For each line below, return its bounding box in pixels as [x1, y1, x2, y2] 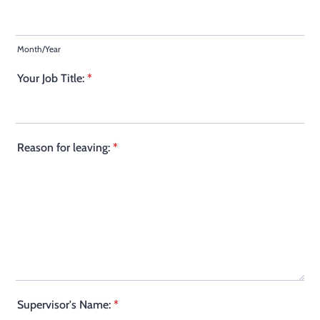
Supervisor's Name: [17, 298, 111, 311]
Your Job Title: [17, 71, 84, 85]
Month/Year [17, 44, 61, 54]
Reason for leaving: [17, 141, 110, 154]
